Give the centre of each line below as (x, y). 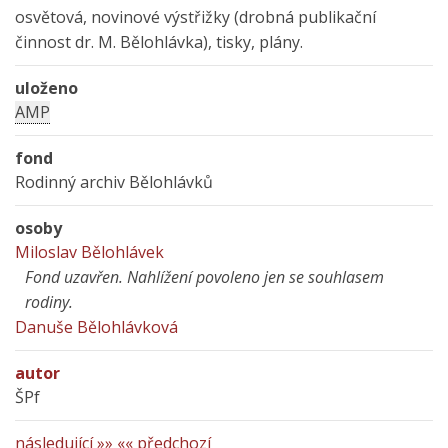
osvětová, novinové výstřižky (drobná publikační (195, 17)
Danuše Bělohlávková (96, 327)
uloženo (46, 88)
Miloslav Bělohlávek (89, 252)
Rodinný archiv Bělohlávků (114, 182)
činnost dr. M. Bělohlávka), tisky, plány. (159, 42)
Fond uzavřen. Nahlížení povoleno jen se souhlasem (204, 277)
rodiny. (49, 302)
